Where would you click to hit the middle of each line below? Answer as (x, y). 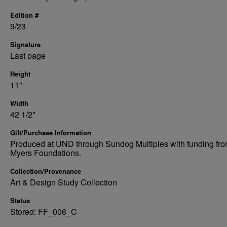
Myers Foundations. (46, 153)
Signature (25, 44)
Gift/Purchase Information (51, 133)
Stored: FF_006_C (44, 212)
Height (20, 74)
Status (20, 200)
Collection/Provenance (46, 171)
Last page (28, 55)
